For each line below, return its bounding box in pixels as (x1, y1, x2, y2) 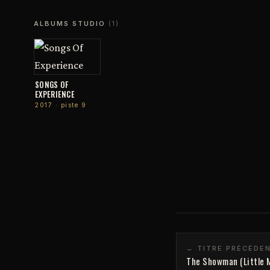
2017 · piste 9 (35, 101, 86, 109)
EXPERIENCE (35, 88, 75, 101)
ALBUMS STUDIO (34, 19, 108, 28)
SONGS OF (35, 78, 69, 91)
